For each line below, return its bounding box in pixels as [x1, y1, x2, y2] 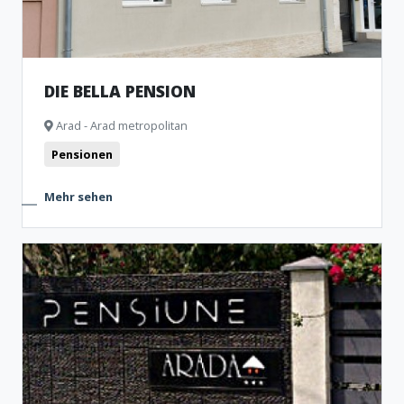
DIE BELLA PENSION [44, 80, 196, 102]
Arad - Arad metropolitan [53, 117, 188, 133]
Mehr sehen [44, 188, 113, 205]
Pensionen [51, 146, 113, 162]
